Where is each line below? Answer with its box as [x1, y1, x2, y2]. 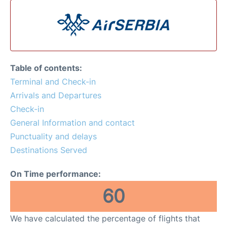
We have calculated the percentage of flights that [10, 213, 200, 223]
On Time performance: [10, 168, 101, 179]
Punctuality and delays [10, 131, 97, 141]
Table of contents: [10, 62, 82, 73]
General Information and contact [10, 117, 135, 128]
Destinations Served [10, 144, 87, 155]
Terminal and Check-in [10, 76, 96, 87]
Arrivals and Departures [10, 90, 101, 100]
